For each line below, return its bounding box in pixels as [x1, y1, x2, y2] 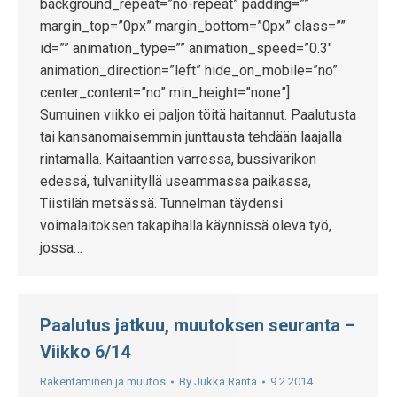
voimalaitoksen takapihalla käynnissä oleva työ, [40, 217, 331, 234]
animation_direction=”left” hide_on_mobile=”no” [40, 62, 338, 79]
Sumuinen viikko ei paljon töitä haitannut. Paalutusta [40, 106, 356, 123]
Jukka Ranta [194, 375, 257, 388]
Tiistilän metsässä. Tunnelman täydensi [40, 195, 283, 212]
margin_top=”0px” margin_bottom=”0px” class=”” [40, 18, 346, 35]
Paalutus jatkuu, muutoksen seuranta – [40, 315, 355, 336]
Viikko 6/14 [40, 341, 130, 362]
